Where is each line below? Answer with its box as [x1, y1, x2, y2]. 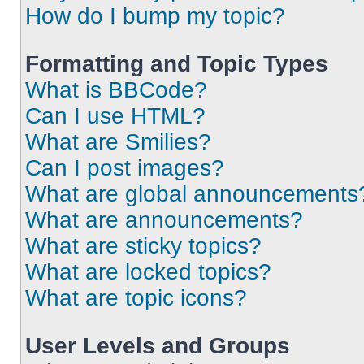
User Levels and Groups [25, 333, 290, 358]
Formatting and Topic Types [25, 51, 328, 76]
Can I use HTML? [25, 103, 206, 128]
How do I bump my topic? [25, 3, 285, 28]
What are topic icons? [25, 285, 247, 310]
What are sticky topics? [25, 233, 262, 258]
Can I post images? [25, 155, 224, 180]
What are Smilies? [25, 129, 211, 154]
